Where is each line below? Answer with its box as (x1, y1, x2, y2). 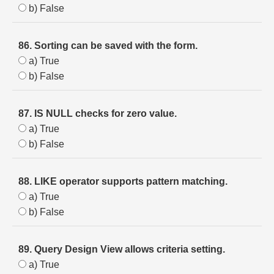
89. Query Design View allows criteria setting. (18, 244, 225, 254)
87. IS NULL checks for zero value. (18, 108, 177, 119)
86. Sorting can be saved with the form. (18, 40, 198, 51)
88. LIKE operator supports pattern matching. (18, 176, 228, 187)
